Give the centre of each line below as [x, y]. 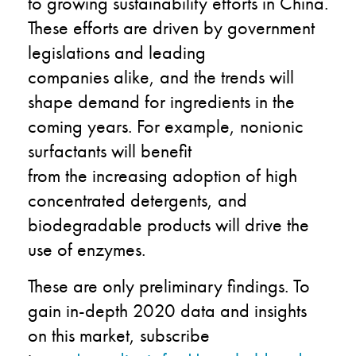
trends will [255, 76]
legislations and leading [117, 52]
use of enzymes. [87, 249]
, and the [183, 76]
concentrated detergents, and [137, 199]
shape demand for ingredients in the [161, 101]
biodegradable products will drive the [168, 224]
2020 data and [191, 310]
